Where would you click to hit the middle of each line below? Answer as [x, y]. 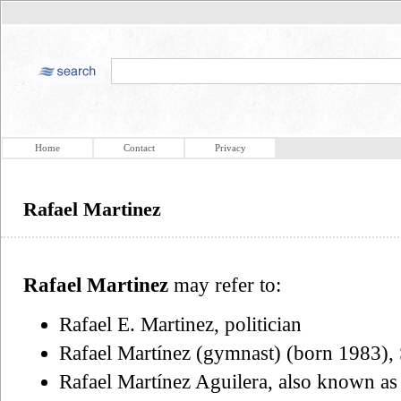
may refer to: [225, 285]
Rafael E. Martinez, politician [180, 324]
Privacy [230, 148]
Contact [139, 148]
